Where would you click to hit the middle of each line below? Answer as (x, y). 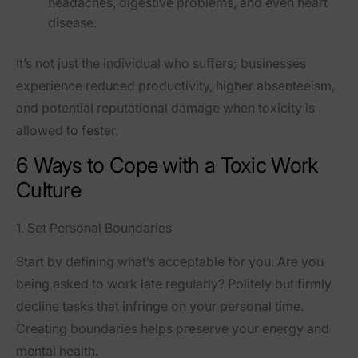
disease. (72, 23)
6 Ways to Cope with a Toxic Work (167, 165)
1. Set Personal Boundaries (94, 228)
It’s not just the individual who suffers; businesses (161, 64)
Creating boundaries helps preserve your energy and (173, 329)
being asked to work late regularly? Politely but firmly (174, 284)
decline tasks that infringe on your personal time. (160, 306)
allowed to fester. (67, 131)
